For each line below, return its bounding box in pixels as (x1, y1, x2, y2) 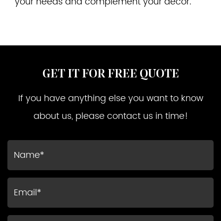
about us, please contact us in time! (33, 109, 188, 123)
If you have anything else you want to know (18, 91, 203, 106)
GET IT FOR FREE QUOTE (42, 69, 179, 80)
